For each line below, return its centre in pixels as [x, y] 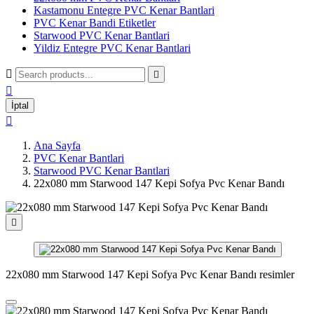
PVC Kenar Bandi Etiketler [95, 23]
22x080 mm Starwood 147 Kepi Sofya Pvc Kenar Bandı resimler [150, 274]
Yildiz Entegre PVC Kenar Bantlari [112, 48]
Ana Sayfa [57, 145]
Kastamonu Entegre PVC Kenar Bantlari [124, 10]
